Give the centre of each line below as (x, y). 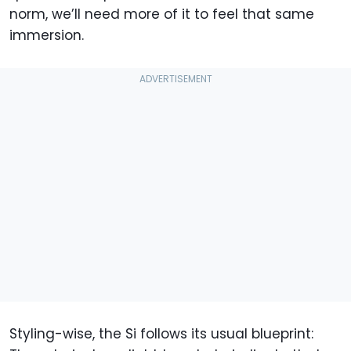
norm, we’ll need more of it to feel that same (162, 14)
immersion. (49, 35)
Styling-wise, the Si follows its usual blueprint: (161, 333)
